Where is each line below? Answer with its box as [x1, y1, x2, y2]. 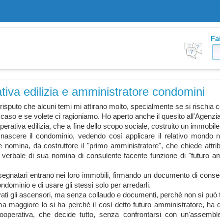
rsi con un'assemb [153, 211, 216, 219]
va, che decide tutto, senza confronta [25, 211, 153, 219]
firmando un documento [110, 171, 190, 179]
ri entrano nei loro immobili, [23, 171, 111, 179]
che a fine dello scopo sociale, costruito [51, 122, 179, 130]
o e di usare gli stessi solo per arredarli [26, 181, 149, 189]
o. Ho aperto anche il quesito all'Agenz [94, 112, 216, 120]
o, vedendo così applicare [69, 132, 155, 140]
